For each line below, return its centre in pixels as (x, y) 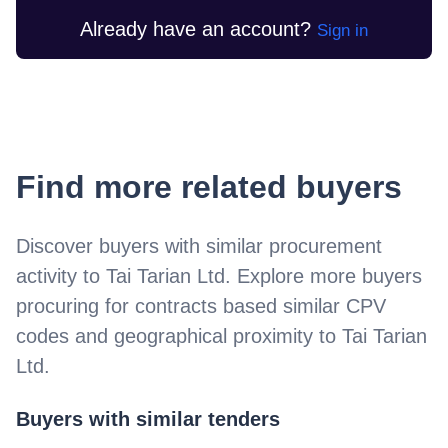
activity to (61, 275)
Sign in (342, 30)
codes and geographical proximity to (179, 335)
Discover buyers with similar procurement (199, 245)
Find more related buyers (209, 186)
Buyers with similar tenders (148, 419)
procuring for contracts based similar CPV (201, 305)
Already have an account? (195, 28)
